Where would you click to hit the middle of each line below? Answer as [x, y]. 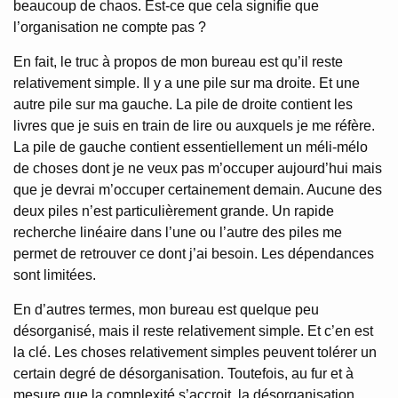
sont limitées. [55, 275]
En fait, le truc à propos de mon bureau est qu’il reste [178, 61]
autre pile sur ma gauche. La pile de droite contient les [183, 104]
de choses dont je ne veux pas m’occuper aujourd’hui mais [198, 168]
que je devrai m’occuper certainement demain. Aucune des [198, 189]
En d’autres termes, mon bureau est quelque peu [166, 309]
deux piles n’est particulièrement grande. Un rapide [174, 211]
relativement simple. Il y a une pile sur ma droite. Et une [187, 83]
